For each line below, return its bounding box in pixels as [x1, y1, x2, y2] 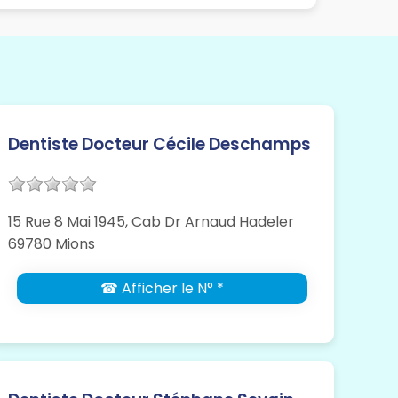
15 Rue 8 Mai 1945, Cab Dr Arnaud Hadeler [8, 211, 295, 233]
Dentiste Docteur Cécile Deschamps [8, 132, 312, 157]
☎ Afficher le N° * [100, 278, 225, 299]
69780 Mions [8, 234, 96, 255]
